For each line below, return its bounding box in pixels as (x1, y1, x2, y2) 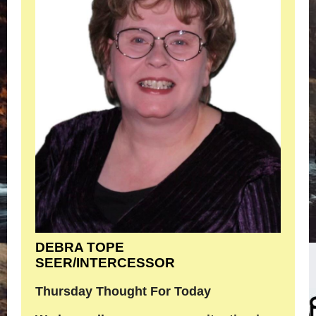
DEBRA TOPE (35, 240, 124, 255)
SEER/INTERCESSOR (35, 255, 175, 270)
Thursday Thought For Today (35, 284, 211, 298)
